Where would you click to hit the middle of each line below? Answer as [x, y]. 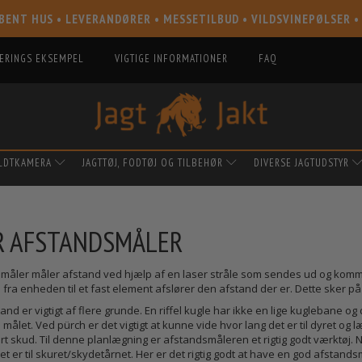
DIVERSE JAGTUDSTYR [301, 162]
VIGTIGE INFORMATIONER [171, 59]
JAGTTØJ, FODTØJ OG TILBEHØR [153, 162]
